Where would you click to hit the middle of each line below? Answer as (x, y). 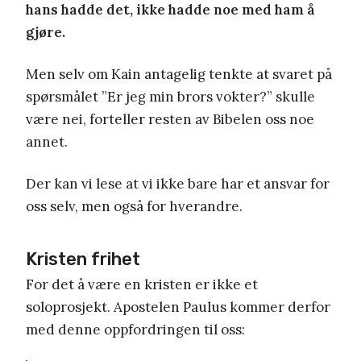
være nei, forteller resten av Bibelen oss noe (170, 119)
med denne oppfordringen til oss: (135, 329)
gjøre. (46, 32)
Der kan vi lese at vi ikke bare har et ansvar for (178, 183)
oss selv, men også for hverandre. (134, 206)
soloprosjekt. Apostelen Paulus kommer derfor (178, 307)
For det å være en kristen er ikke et (142, 284)
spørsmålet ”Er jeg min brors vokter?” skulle (170, 96)
